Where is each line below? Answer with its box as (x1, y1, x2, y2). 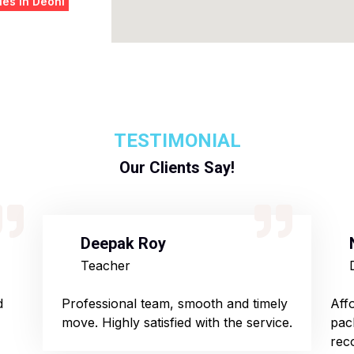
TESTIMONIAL (113, 130, 241, 152)
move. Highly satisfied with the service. (62, 314, 292, 330)
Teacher (81, 258, 130, 273)
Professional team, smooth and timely (62, 296, 288, 311)
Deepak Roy (81, 234, 166, 253)
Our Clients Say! (119, 158, 235, 177)
